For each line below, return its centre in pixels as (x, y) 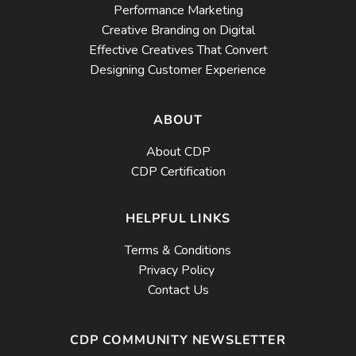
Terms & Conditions (178, 251)
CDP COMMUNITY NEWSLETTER (178, 340)
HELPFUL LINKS (178, 219)
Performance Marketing (178, 11)
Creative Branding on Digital (178, 31)
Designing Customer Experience (178, 70)
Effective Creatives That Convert (178, 50)
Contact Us (178, 290)
